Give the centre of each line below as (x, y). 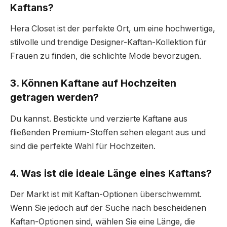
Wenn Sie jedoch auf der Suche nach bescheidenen (108, 208)
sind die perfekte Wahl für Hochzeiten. (83, 146)
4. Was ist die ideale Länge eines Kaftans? (111, 173)
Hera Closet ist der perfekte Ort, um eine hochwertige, (113, 29)
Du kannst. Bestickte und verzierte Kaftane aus (99, 119)
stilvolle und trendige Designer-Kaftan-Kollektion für (108, 43)
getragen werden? (54, 98)
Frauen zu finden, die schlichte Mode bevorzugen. (106, 56)
